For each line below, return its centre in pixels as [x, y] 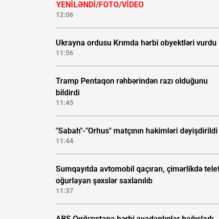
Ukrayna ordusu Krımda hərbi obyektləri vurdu [136, 43]
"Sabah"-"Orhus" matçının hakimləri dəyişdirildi [137, 131]
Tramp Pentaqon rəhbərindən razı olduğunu [132, 81]
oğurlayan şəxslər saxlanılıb [104, 181]
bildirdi [68, 93]
